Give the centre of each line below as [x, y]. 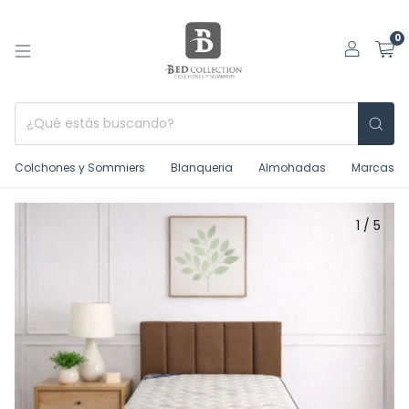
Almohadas [292, 168]
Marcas [373, 168]
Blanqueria [202, 168]
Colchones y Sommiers [80, 168]
